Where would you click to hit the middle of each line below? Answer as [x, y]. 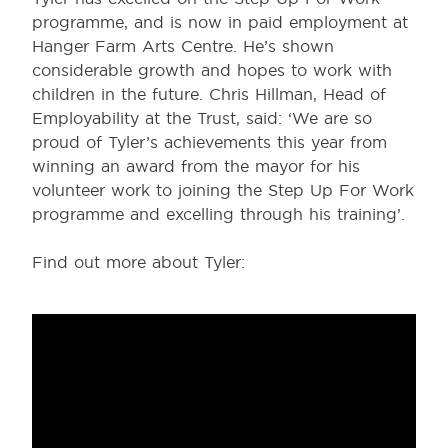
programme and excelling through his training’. [218, 214]
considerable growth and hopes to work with [212, 70]
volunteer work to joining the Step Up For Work [223, 190]
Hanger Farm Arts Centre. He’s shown [183, 46]
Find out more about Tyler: [138, 262]
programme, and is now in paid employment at [220, 22]
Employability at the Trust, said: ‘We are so [202, 118]
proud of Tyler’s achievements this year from [209, 142]
